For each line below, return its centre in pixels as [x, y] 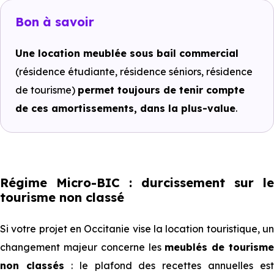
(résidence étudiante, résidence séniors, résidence [134, 72]
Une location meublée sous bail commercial [127, 53]
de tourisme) [46, 90]
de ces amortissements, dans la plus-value [125, 108]
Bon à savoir [55, 22]
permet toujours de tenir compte [161, 90]
